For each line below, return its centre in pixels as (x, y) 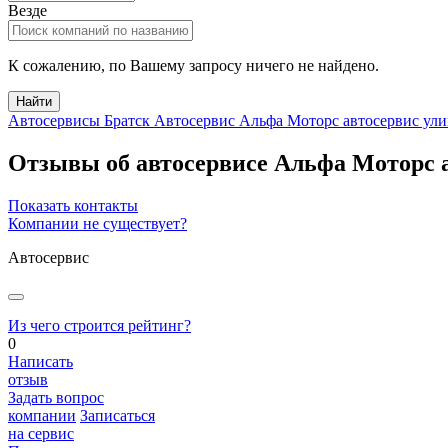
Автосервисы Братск (79, 120)
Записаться (117, 415)
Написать (40, 361)
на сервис (41, 433)
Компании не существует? (97, 223)
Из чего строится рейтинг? (99, 325)
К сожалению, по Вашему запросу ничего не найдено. (193, 65)
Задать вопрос (56, 397)
